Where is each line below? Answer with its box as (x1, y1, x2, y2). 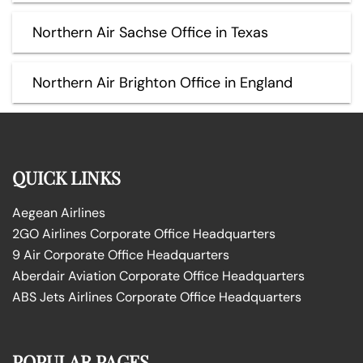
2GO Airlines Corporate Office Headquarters (12, 224, 275, 242)
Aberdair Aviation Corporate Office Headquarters (12, 267, 305, 284)
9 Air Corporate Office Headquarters (12, 246, 229, 263)
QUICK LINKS (12, 164, 121, 190)
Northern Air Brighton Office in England (32, 72, 293, 92)
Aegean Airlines (12, 203, 105, 221)
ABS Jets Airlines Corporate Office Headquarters (12, 288, 301, 305)
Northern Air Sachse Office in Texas (32, 22, 268, 42)
